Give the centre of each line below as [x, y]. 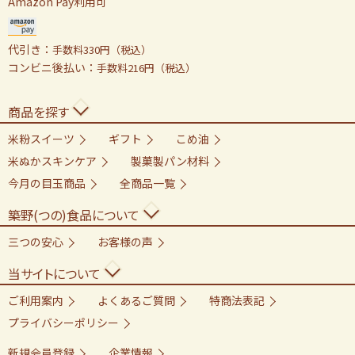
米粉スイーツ [41, 138]
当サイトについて [54, 273]
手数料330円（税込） [102, 49]
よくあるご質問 [136, 300]
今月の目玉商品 [47, 183]
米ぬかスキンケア [52, 160]
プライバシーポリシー [63, 322]
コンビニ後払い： [52, 67]
